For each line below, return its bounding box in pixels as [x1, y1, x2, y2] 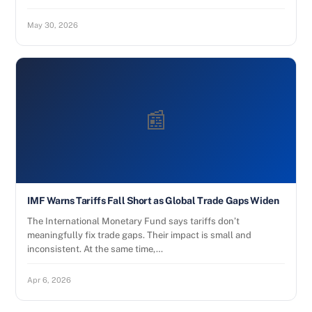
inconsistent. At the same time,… [27, 244, 164, 254]
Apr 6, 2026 [27, 276, 72, 284]
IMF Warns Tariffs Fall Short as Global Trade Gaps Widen [27, 195, 279, 206]
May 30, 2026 [27, 21, 79, 29]
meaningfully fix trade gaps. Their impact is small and [27, 230, 252, 240]
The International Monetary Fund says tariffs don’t [27, 216, 240, 226]
